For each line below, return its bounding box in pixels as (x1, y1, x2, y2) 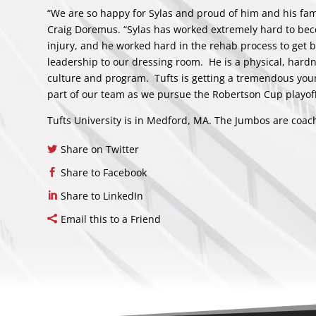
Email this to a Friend (61, 212, 162, 226)
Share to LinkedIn (61, 188, 144, 202)
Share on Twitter (61, 142, 140, 156)
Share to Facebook (61, 165, 147, 179)
